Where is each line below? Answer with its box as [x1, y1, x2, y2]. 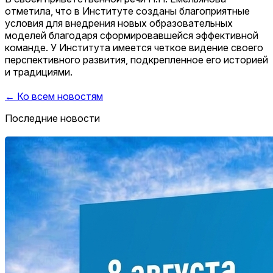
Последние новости [5, 112, 100, 125]
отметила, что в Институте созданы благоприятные [5, 5, 250, 18]
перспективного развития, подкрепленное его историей [5, 54, 268, 66]
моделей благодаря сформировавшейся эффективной [5, 29, 258, 42]
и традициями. [5, 66, 73, 79]
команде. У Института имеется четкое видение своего [5, 41, 263, 54]
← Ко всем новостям [5, 90, 103, 103]
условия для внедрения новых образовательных [5, 17, 233, 30]
